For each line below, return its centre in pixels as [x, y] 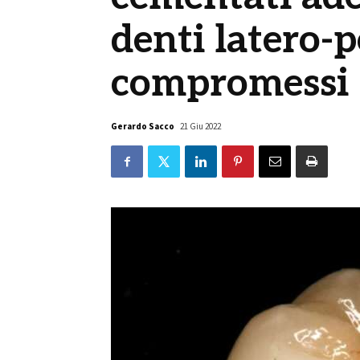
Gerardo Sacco [143, 126]
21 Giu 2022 [200, 126]
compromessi [235, 84]
